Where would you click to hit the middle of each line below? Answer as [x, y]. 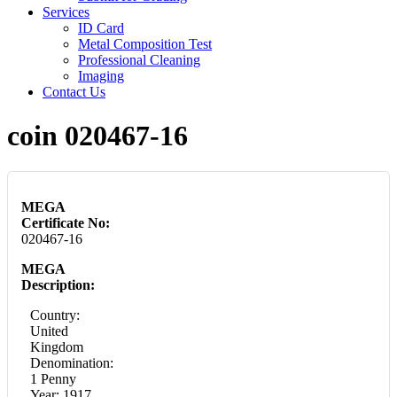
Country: [55, 315]
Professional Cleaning [139, 60]
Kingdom [57, 347]
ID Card [101, 28]
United [49, 331]
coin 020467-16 [97, 135]
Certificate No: [66, 223]
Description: [58, 285]
